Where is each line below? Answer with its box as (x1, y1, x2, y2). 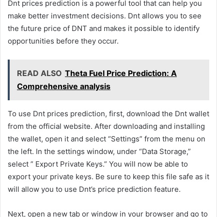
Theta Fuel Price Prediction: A (65, 68, 177, 78)
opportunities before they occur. (8, 36, 119, 46)
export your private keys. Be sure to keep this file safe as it (8, 172, 209, 182)
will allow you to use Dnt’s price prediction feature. (8, 185, 181, 194)
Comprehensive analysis (17, 81, 110, 92)
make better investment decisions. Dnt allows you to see (8, 11, 201, 21)
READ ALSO (17, 68, 62, 78)
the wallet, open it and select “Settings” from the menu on (8, 134, 205, 144)
